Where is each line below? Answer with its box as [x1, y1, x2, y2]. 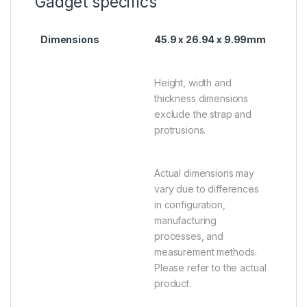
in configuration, [154, 199, 225, 211]
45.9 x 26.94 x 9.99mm [154, 34, 267, 46]
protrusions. [154, 124, 206, 136]
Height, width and [154, 77, 232, 89]
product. [154, 278, 191, 290]
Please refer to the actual [154, 262, 267, 274]
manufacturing [154, 214, 217, 227]
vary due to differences [154, 183, 259, 195]
